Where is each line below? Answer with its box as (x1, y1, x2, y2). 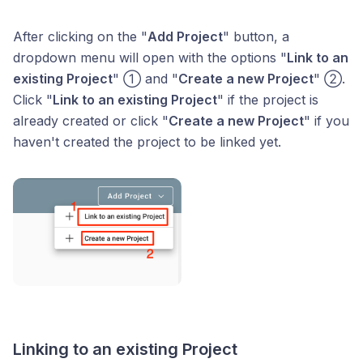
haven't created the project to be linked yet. (13, 134, 281, 151)
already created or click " (13, 113, 169, 130)
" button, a (223, 28, 289, 45)
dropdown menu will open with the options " (13, 49, 287, 66)
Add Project (147, 28, 223, 45)
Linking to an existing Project (13, 339, 237, 359)
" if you (304, 113, 349, 130)
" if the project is (217, 92, 318, 109)
